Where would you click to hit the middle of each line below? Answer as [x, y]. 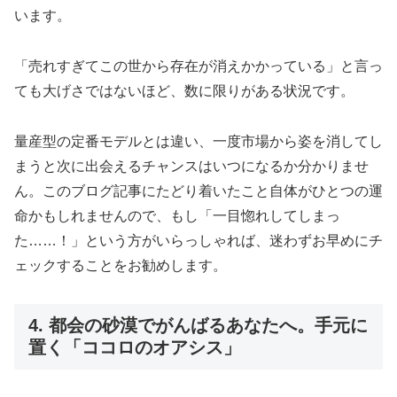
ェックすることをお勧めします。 [121, 265]
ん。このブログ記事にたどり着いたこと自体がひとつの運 [198, 191]
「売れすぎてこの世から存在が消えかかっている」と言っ [198, 66]
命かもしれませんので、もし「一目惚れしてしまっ [177, 215]
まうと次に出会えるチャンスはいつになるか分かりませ [191, 166]
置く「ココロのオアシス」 [135, 347]
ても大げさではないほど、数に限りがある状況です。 [184, 91]
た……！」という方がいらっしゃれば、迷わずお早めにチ [198, 240]
